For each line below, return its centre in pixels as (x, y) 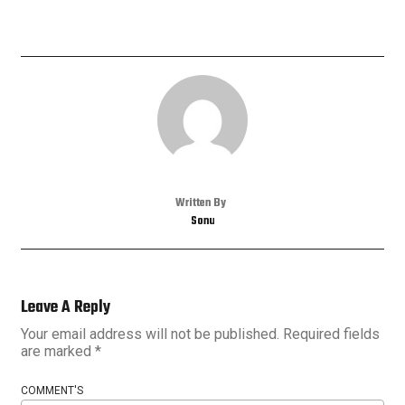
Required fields (331, 334)
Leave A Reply (66, 308)
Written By (200, 204)
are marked (58, 352)
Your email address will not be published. (150, 334)
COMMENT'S (52, 391)
